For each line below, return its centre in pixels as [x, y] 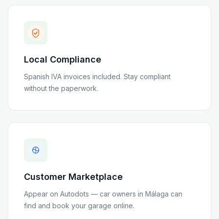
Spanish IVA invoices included [72, 77]
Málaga [157, 194]
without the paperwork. [61, 88]
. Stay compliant [145, 77]
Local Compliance [63, 59]
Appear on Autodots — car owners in [85, 194]
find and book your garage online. [79, 206]
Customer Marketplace [73, 177]
